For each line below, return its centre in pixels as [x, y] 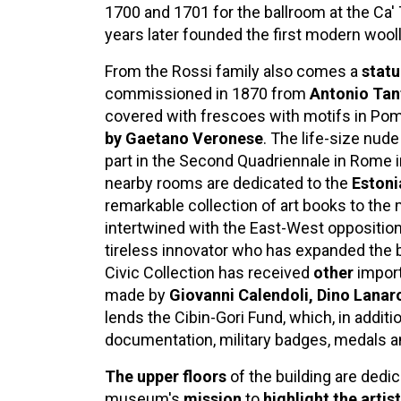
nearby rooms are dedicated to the [228, 183]
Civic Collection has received [209, 273]
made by [137, 295]
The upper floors [166, 376]
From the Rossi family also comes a [233, 71]
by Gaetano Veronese [184, 138]
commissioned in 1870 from [207, 94]
